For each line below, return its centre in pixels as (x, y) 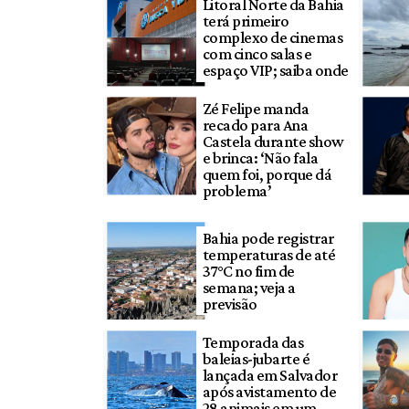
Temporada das (253, 342)
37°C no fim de (248, 271)
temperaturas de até (269, 254)
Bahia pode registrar (268, 238)
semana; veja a (249, 287)
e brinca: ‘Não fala (260, 157)
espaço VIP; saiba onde (275, 71)
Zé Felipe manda (256, 108)
